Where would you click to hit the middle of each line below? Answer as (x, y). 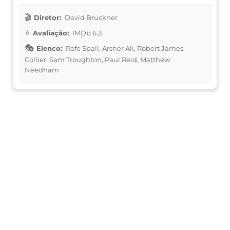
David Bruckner (90, 17)
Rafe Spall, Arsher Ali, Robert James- (125, 48)
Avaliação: (51, 33)
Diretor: (47, 17)
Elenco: (49, 48)
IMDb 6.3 (86, 33)
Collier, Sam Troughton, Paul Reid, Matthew (97, 59)
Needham (42, 70)
